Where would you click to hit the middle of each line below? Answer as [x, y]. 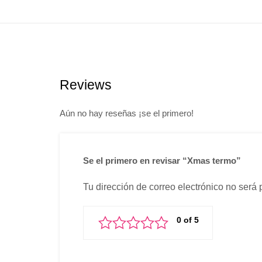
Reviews [86, 85]
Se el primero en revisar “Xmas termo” [162, 161]
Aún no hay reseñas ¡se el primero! [127, 113]
